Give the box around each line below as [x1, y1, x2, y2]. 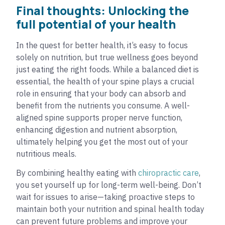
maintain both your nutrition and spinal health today [16, 204, 204, 214]
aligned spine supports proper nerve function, [16, 112, 182, 123]
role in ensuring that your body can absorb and [16, 88, 186, 98]
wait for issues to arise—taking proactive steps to [16, 192, 195, 202]
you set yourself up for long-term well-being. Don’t [16, 180, 201, 190]
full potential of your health [16, 16, 176, 32]
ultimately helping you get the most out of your [16, 136, 188, 147]
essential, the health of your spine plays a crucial [16, 76, 194, 86]
